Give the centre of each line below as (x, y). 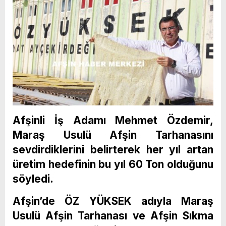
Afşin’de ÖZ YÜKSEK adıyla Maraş (113, 201)
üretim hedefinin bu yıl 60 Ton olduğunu (113, 164)
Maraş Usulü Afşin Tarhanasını (113, 135)
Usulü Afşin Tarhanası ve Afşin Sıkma (113, 215)
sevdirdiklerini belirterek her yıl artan (113, 149)
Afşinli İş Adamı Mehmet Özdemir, (113, 120)
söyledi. (33, 179)
